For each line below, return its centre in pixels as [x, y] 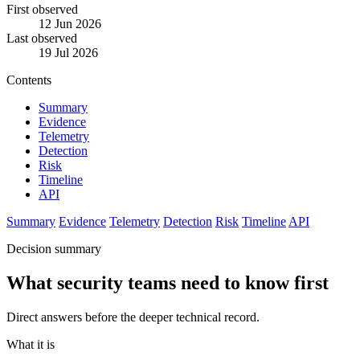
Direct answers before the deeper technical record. [133, 317]
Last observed [42, 39]
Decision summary [54, 249]
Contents [29, 80]
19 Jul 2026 [68, 53]
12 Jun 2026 [70, 24]
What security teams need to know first [168, 283]
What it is [31, 345]
